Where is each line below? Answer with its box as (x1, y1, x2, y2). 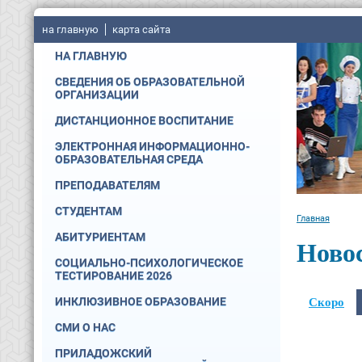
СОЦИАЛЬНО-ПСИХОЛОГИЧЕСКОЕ (55, 256, 243, 269)
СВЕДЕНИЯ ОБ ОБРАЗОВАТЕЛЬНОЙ (55, 75, 245, 88)
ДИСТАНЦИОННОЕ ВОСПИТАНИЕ (55, 114, 234, 127)
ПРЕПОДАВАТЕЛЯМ (55, 179, 160, 192)
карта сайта (112, 23, 170, 36)
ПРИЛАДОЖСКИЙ (55, 347, 152, 360)
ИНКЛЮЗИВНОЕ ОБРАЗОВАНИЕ (55, 295, 226, 308)
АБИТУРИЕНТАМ (55, 230, 145, 243)
